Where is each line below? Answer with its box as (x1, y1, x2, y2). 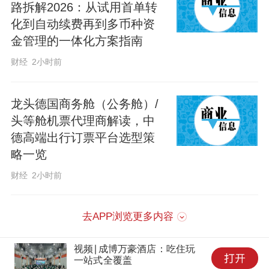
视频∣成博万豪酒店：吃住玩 (74, 243, 196, 254)
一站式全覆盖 (74, 255, 133, 265)
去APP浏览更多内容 (82, 211, 174, 223)
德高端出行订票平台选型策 (10, 130, 155, 144)
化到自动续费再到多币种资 (10, 17, 155, 31)
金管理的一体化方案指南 (10, 34, 143, 48)
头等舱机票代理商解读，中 (10, 113, 155, 127)
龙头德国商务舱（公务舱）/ (10, 97, 159, 110)
